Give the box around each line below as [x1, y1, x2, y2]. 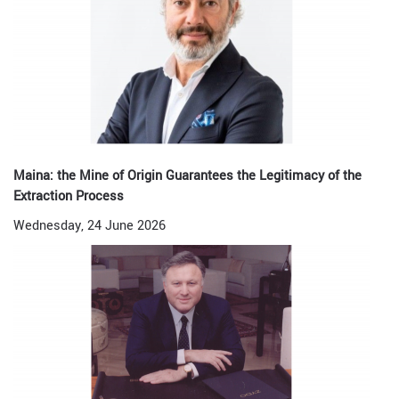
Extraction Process [13, 187, 124, 206]
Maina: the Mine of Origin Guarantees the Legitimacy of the [13, 167, 362, 185]
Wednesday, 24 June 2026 [13, 216, 166, 235]
